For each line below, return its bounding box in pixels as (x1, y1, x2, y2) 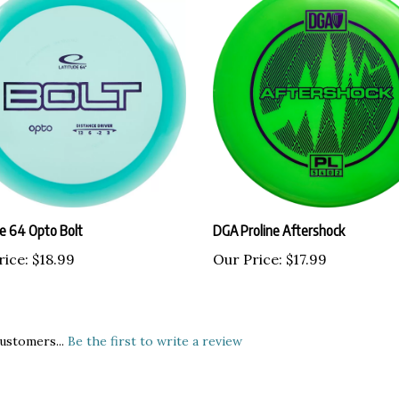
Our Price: (213, 249, 282, 268)
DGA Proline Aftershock (213, 221, 345, 240)
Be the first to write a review (68, 332, 242, 349)
